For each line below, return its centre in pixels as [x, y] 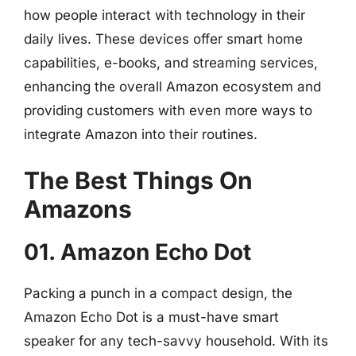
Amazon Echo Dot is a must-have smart [151, 317]
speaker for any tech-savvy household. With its [176, 341]
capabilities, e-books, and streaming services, [171, 62]
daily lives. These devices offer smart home [163, 39]
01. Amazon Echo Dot [137, 252]
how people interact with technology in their [164, 15]
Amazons [78, 209]
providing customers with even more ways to [168, 110]
